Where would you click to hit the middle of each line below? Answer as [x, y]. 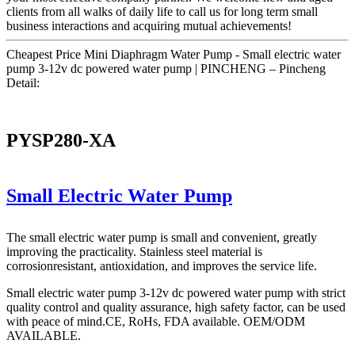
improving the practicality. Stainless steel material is [134, 252]
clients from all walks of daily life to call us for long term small [162, 11]
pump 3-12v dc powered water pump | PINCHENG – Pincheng [166, 68]
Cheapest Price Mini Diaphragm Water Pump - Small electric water [174, 54]
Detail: [23, 82]
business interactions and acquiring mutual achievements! [149, 25]
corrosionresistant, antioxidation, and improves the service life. [162, 266]
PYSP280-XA [61, 140]
